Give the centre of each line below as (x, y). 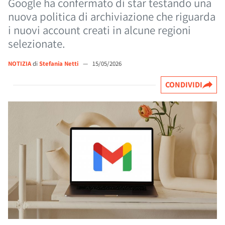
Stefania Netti (60, 64)
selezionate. (37, 44)
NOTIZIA (20, 64)
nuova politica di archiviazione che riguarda (112, 17)
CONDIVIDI (184, 85)
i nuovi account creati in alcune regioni (99, 30)
